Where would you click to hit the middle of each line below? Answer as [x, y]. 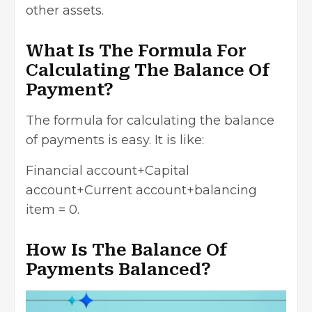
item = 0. [54, 210]
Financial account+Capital [108, 171]
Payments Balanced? [120, 270]
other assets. [67, 11]
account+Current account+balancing [141, 190]
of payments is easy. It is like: [115, 140]
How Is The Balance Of [126, 250]
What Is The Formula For [136, 51]
